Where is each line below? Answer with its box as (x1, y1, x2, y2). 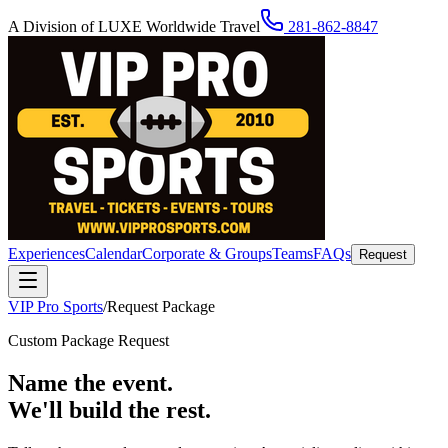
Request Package (107, 298, 215, 315)
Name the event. (8, 369, 173, 396)
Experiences (8, 245, 85, 262)
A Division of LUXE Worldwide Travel (8, 18, 260, 35)
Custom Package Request (8, 332, 169, 349)
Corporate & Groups (142, 245, 272, 262)
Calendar (85, 245, 142, 262)
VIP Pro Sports (8, 298, 103, 315)
